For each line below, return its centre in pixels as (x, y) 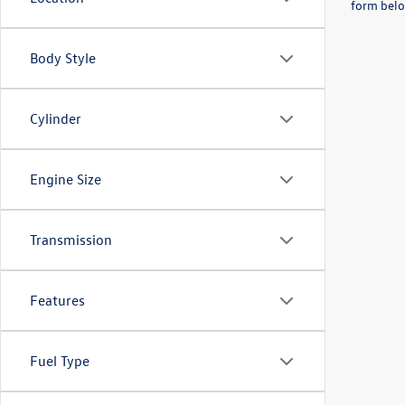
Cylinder (56, 118)
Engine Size (66, 179)
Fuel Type (60, 361)
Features (57, 300)
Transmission (71, 240)
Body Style (63, 58)
